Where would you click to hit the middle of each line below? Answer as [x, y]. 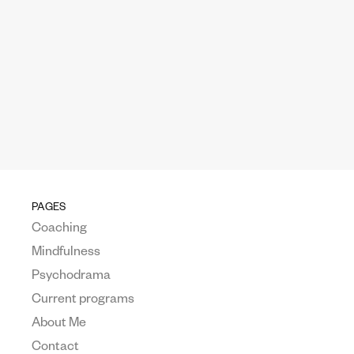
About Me [59, 325]
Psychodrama [72, 277]
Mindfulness [66, 254]
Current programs [83, 301]
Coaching [60, 230]
